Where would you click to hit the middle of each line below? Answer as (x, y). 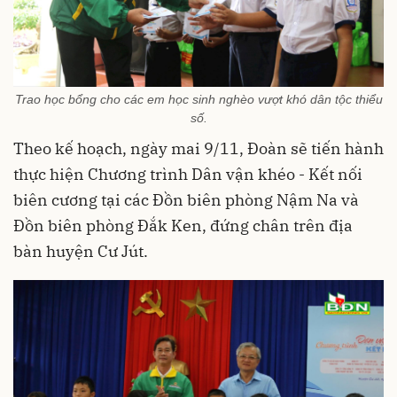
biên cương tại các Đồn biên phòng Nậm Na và (186, 199)
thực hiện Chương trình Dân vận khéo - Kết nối (188, 174)
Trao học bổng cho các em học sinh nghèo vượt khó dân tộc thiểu (198, 99)
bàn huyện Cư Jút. (81, 251)
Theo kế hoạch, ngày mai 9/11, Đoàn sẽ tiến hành (198, 148)
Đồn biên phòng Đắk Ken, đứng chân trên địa (183, 225)
